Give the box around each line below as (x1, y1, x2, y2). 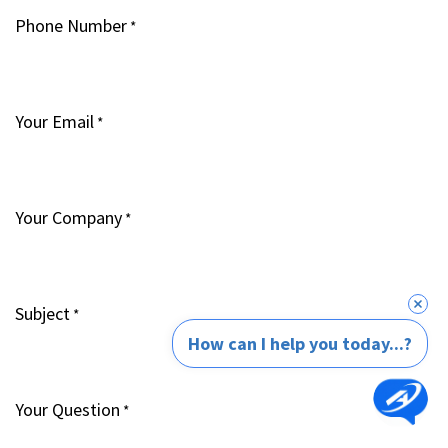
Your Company (15, 206, 122, 230)
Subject (15, 302, 70, 326)
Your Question (15, 398, 120, 422)
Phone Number (15, 14, 127, 38)
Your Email (15, 110, 94, 134)
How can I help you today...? (188, 332, 412, 355)
